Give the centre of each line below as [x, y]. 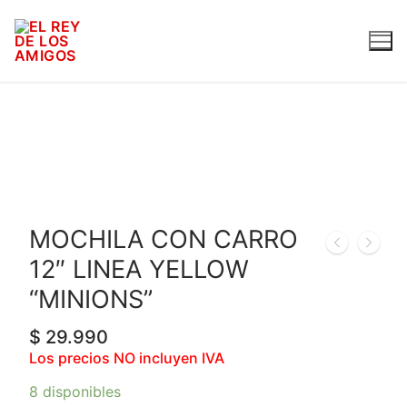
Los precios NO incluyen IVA [127, 357]
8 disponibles [75, 392]
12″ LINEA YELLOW [139, 269]
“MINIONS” [91, 299]
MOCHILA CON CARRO [164, 239]
